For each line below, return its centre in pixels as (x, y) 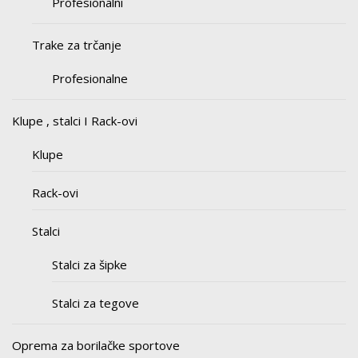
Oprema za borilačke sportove (96, 345)
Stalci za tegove (95, 303)
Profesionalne (90, 78)
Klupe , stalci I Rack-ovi (75, 121)
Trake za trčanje (77, 45)
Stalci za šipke (89, 265)
